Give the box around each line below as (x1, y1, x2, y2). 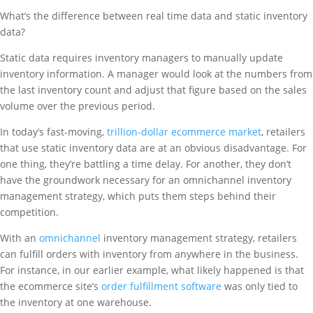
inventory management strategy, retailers (101, 231, 297, 245)
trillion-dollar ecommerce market (107, 125, 261, 138)
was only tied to (221, 279, 298, 293)
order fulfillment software (101, 279, 221, 293)
